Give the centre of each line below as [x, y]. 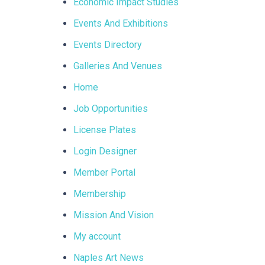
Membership [99, 194]
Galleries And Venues [117, 66]
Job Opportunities [110, 109]
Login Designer [105, 151]
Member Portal [104, 172]
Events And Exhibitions [120, 23]
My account [97, 236]
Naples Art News [108, 258]
